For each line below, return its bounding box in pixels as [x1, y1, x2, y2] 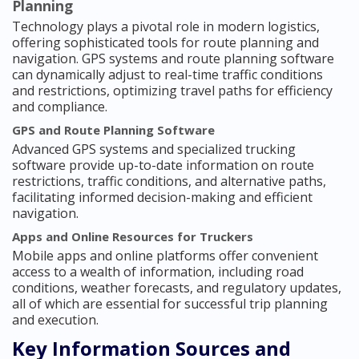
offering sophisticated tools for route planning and [12, 34, 319, 52]
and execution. [12, 311, 99, 329]
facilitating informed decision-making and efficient [12, 188, 313, 207]
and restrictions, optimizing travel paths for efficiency [12, 82, 333, 100]
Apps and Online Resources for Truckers [12, 228, 253, 245]
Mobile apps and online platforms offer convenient [12, 247, 318, 265]
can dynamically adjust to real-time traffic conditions [12, 66, 323, 84]
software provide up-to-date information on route [12, 156, 314, 175]
